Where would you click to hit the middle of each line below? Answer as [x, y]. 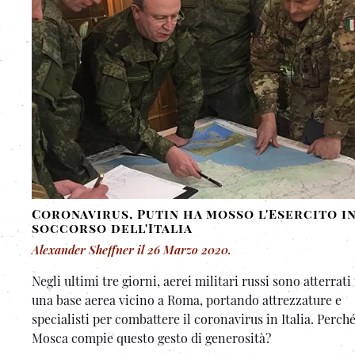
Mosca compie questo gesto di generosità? [151, 338]
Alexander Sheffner [83, 250]
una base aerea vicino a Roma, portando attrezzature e [187, 300]
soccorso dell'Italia [112, 228]
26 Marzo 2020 [188, 250]
